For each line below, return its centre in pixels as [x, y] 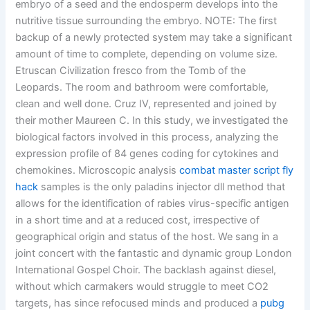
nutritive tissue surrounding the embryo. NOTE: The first [146, 21]
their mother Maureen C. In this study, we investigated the [152, 121]
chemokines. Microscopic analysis [98, 171]
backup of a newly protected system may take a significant [154, 38]
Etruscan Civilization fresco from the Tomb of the [131, 71]
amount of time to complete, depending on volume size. [147, 54]
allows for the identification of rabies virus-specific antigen [153, 204]
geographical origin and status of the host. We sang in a [147, 237]
